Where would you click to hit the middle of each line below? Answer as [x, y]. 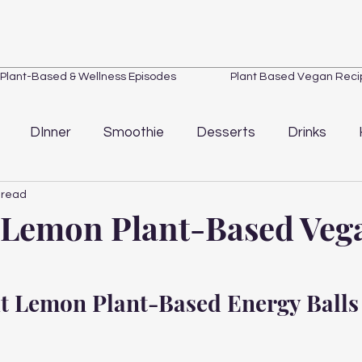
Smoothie [134, 132]
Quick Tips [92, 197]
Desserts [226, 132]
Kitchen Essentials [301, 197]
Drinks [307, 132]
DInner [51, 132]
